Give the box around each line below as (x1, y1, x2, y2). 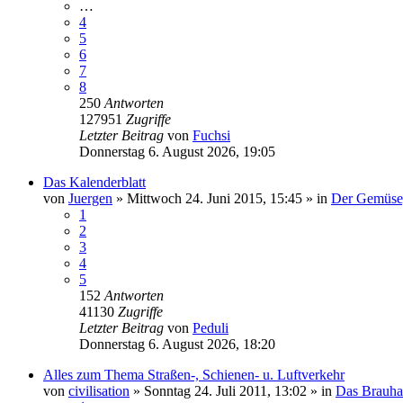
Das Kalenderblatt (43, 174, 146, 190)
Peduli (193, 319, 228, 336)
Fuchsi (193, 127, 230, 143)
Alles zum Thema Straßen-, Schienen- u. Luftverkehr (43, 366, 345, 382)
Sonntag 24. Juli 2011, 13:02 (144, 382, 307, 399)
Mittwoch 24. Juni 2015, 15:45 (127, 190, 302, 206)
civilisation (68, 382, 130, 399)
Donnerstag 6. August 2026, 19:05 (79, 143, 275, 159)
